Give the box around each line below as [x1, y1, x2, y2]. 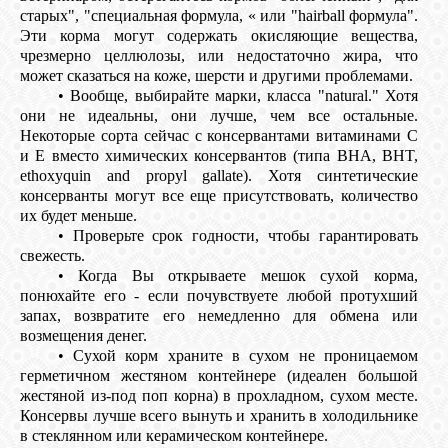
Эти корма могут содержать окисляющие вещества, [20, 27, 418, 45]
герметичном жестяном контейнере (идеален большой [20, 367, 418, 385]
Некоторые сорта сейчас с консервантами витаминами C [20, 127, 418, 145]
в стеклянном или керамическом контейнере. [20, 427, 328, 445]
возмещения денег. [20, 327, 147, 345]
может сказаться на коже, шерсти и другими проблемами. [20, 67, 413, 85]
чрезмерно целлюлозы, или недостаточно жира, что [20, 47, 418, 65]
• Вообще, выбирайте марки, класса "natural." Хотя [57, 87, 418, 105]
